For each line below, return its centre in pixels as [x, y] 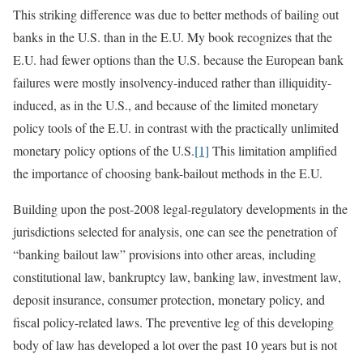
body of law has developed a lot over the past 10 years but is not [175, 345]
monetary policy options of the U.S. [104, 150]
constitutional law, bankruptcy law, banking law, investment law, [177, 277]
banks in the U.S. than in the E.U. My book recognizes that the [173, 37]
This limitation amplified [273, 150]
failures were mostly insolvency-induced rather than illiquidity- [172, 82]
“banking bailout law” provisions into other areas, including [164, 254]
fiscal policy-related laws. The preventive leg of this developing [173, 322]
